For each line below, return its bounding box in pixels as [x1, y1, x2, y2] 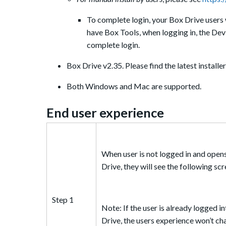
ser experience [79, 104, 164, 120]
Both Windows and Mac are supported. [67, 81, 201, 91]
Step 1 [52, 194, 74, 204]
